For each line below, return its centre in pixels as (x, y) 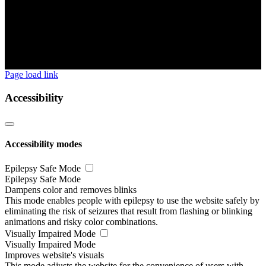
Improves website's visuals (54, 255)
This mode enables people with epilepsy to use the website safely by (132, 201)
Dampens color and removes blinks (71, 190)
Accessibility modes (43, 144)
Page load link (31, 75)
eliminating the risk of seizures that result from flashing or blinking (129, 211)
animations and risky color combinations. (81, 222)
